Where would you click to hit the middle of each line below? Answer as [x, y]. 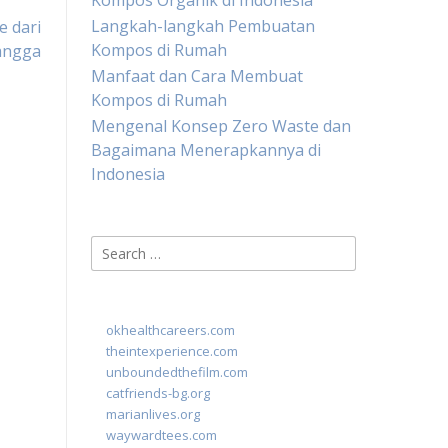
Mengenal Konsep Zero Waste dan [221, 126]
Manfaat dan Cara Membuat [197, 76]
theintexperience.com [172, 351]
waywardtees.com [161, 435]
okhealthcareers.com [170, 330]
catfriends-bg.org [158, 393]
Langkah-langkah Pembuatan [203, 26]
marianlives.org [153, 414]
